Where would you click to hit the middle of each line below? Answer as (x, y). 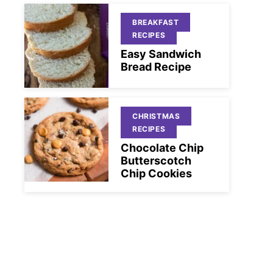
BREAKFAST (156, 22)
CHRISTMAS (156, 116)
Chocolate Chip (162, 148)
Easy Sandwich (161, 54)
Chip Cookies (156, 173)
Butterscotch (156, 161)
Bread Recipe (156, 67)
